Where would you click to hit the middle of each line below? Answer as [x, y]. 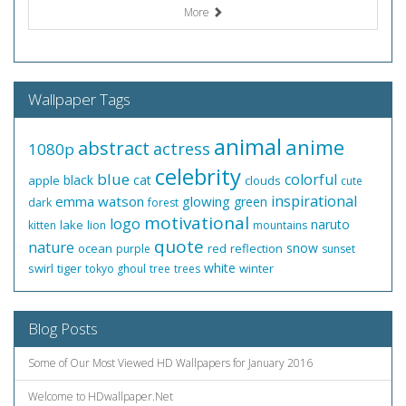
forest [163, 203]
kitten [42, 225]
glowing [206, 201]
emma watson [100, 201]
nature [51, 247]
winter [256, 268]
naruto [330, 224]
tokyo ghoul [116, 269]
